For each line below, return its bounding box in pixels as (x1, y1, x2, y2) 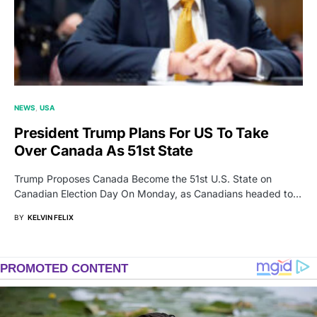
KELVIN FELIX (28, 212, 74, 221)
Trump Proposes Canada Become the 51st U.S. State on (14, 172, 272, 185)
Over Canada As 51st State (14, 142, 193, 159)
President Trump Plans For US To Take (14, 124, 269, 142)
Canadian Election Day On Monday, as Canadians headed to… (14, 187, 301, 200)
